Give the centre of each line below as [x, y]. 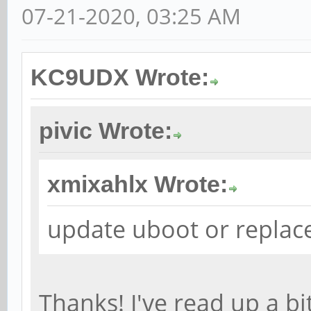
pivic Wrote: [106, 131]
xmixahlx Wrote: [137, 185]
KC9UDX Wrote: [120, 78]
